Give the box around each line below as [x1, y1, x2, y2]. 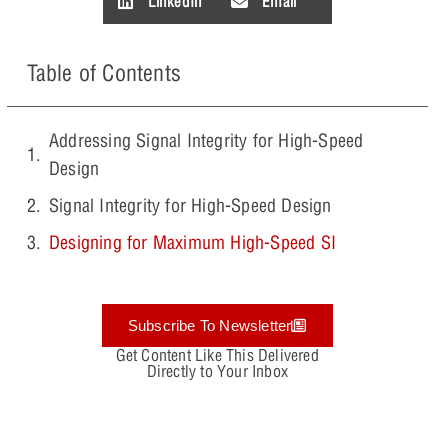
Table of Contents [26, 59, 181, 88]
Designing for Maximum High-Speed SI [48, 231, 336, 255]
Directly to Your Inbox [146, 361, 288, 382]
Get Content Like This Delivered [115, 345, 319, 366]
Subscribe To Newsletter [127, 317, 292, 335]
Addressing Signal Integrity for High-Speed [48, 129, 364, 153]
